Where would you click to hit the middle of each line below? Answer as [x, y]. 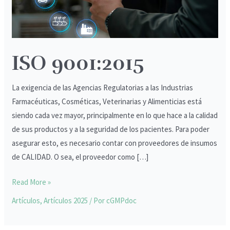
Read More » [32, 182]
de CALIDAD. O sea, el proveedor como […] [80, 157]
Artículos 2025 [66, 200]
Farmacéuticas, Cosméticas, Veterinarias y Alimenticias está [107, 101]
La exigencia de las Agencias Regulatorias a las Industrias [103, 87]
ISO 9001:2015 [78, 63]
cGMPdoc [122, 200]
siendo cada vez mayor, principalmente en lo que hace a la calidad [115, 115]
